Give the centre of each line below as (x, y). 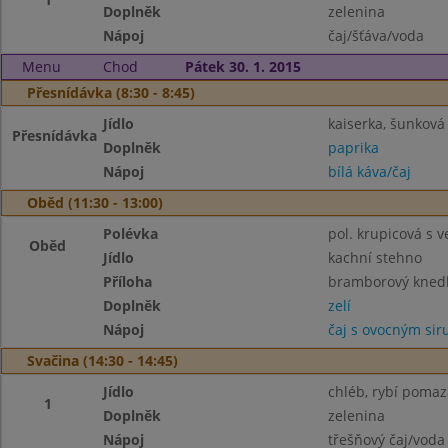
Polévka (131, 233)
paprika (353, 147)
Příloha (128, 281)
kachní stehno (374, 257)
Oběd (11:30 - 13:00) (95, 202)
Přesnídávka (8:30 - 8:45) (111, 92)
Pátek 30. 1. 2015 (242, 66)
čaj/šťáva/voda (375, 35)
